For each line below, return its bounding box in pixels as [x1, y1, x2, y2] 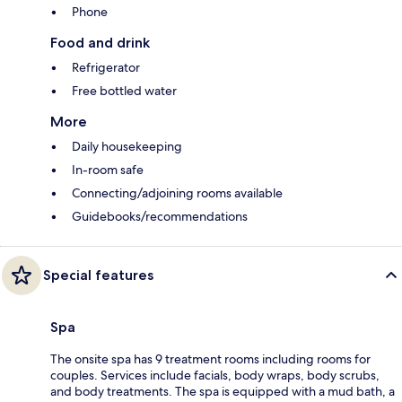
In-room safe [72, 161, 144, 178]
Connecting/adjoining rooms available [72, 184, 283, 201]
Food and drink [50, 33, 150, 51]
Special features [43, 266, 153, 284]
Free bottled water [72, 82, 177, 99]
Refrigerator [72, 58, 140, 75]
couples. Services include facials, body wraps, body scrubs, [50, 366, 380, 383]
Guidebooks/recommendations [72, 207, 248, 224]
